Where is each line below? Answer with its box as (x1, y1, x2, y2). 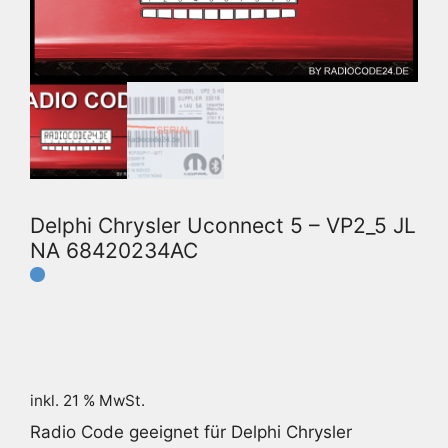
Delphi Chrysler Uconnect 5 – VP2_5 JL (30, 212, 416, 238)
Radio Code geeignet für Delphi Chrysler (30, 422, 352, 443)
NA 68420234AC (30, 237, 198, 263)
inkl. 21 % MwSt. (30, 391, 145, 411)
